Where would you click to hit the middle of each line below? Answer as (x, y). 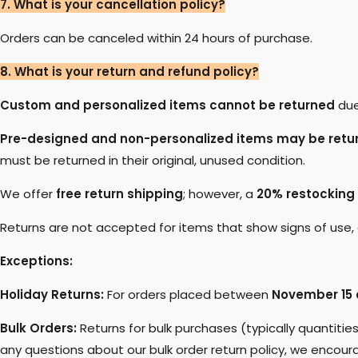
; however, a (220, 194)
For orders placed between (188, 295)
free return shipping (118, 194)
